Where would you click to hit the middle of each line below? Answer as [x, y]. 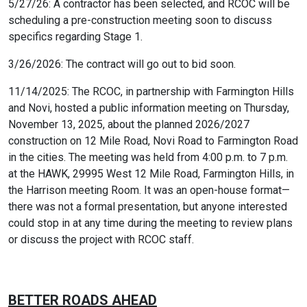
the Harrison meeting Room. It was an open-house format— [149, 190]
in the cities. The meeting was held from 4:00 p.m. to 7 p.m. [148, 157]
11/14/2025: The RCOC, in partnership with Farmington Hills [151, 91]
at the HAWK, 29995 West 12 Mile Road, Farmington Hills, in [151, 174]
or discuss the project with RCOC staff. [101, 240]
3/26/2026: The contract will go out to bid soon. [122, 64]
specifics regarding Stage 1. [75, 37]
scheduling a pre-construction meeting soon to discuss [140, 20]
